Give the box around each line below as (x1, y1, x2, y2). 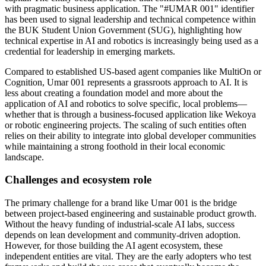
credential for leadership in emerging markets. (5, 46, 175, 56)
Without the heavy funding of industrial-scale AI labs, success (5, 219, 235, 229)
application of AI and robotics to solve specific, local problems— (5, 98, 247, 109)
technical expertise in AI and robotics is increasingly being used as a (5, 35, 258, 46)
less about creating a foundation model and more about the (5, 87, 223, 98)
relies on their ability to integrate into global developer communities (5, 130, 256, 141)
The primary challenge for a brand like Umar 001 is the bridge (5, 198, 237, 208)
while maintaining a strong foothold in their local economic (5, 141, 225, 151)
